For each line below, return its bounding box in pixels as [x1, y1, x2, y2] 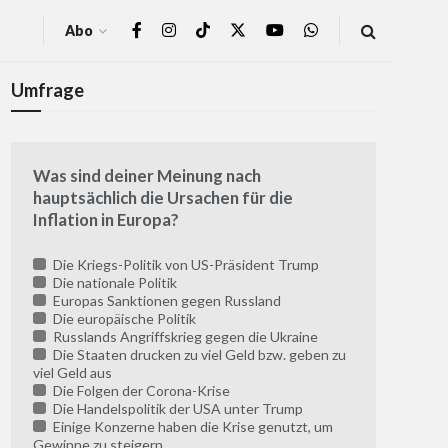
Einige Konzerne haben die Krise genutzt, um [49, 418, 333, 436]
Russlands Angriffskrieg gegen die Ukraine [49, 328, 318, 346]
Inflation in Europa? [33, 209, 179, 231]
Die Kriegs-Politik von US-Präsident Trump [49, 256, 319, 274]
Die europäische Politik [49, 310, 196, 328]
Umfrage [11, 79, 84, 101]
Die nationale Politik [49, 274, 177, 292]
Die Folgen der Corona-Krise [49, 382, 230, 400]
